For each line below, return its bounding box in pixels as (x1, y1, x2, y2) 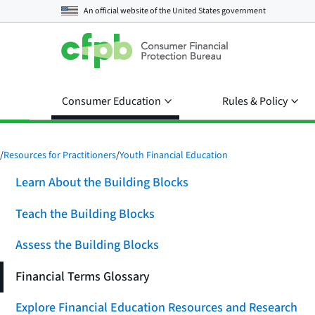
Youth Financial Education (120, 148, 228, 162)
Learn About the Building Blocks (15, 174, 188, 192)
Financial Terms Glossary (15, 267, 150, 285)
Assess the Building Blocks (15, 236, 159, 255)
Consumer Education (62, 94, 161, 109)
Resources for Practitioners (4, 148, 116, 162)
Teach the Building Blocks (15, 205, 155, 223)
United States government (172, 4, 266, 17)
